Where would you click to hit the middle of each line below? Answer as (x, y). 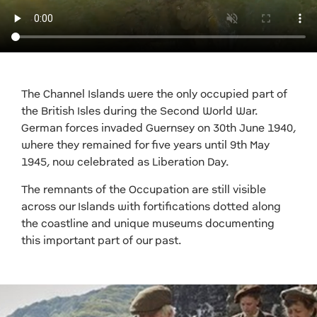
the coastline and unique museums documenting (148, 223)
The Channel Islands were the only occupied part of (154, 94)
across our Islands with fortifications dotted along (151, 206)
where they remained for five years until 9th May (145, 145)
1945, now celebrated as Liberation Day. (126, 162)
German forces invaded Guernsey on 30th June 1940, (158, 128)
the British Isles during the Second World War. (139, 111)
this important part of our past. (101, 240)
